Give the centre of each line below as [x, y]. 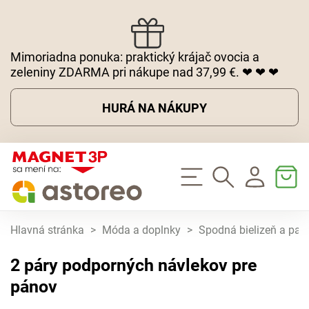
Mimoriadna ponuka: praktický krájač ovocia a [135, 57]
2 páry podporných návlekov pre [134, 266]
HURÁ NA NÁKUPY [154, 108]
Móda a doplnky [141, 231]
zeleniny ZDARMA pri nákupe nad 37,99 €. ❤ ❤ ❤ [144, 72]
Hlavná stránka [47, 231]
